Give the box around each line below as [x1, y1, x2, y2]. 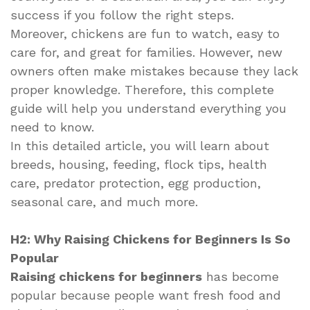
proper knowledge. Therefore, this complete [10, 82, 274, 97]
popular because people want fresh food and [10, 287, 281, 302]
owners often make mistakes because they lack [10, 63, 298, 78]
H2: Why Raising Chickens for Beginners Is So [10, 231, 291, 246]
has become [202, 268, 279, 284]
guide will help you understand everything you [10, 100, 286, 116]
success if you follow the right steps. [10, 7, 234, 22]
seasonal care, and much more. [10, 194, 198, 209]
